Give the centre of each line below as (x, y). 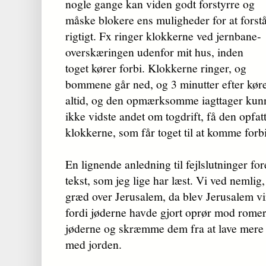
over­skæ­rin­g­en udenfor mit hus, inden (154, 52)
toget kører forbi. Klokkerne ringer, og (156, 68)
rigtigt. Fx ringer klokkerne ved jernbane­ (163, 36)
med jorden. (94, 245)
